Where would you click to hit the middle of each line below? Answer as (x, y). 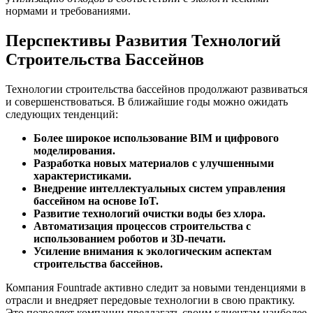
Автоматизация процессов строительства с (142, 226)
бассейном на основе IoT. (96, 201)
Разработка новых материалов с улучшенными (154, 163)
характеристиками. (82, 175)
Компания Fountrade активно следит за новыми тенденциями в (156, 287)
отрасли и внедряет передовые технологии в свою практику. (150, 300)
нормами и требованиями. (68, 10)
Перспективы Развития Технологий (143, 40)
